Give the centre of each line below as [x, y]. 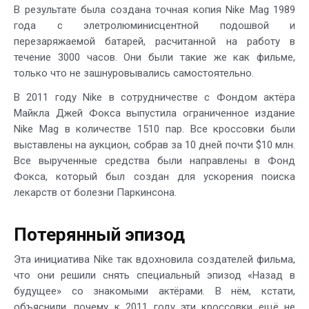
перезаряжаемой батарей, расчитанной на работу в [154, 41]
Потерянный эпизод [99, 234]
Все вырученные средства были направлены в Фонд [154, 160]
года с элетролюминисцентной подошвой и [154, 25]
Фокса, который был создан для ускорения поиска [154, 176]
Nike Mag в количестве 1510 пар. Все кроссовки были [154, 129]
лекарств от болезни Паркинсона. [95, 192]
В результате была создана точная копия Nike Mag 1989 [154, 9]
